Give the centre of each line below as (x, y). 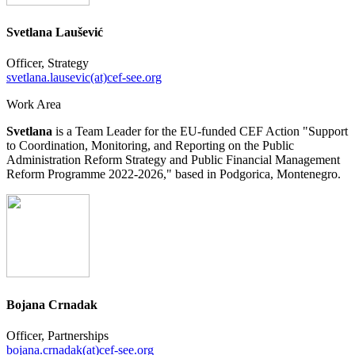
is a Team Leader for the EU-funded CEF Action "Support (200, 132)
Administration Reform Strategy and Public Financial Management (173, 160)
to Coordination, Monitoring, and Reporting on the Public (150, 146)
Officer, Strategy (48, 63)
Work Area (34, 105)
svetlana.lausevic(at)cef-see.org (84, 78)
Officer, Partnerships (57, 335)
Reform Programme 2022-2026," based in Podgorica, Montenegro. (174, 174)
